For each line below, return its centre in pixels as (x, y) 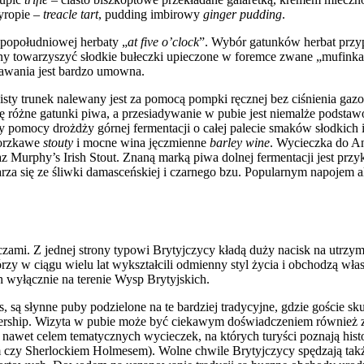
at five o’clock (163, 42)
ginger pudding (243, 15)
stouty (60, 143)
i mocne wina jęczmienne (143, 143)
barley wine (240, 143)
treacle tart (71, 15)
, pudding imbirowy (151, 15)
